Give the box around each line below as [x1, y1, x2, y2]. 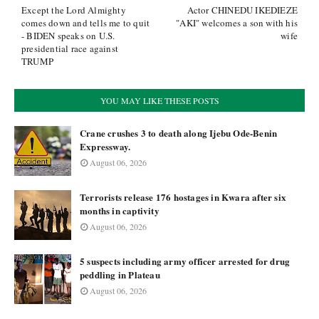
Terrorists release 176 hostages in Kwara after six [80, 190, 286, 204]
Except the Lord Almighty [21, 4, 126, 16]
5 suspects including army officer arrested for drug [80, 254, 291, 268]
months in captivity [80, 204, 159, 217]
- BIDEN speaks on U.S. [21, 29, 115, 42]
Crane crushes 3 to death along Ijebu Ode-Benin [80, 126, 278, 140]
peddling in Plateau [80, 268, 160, 281]
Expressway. [80, 140, 131, 153]
